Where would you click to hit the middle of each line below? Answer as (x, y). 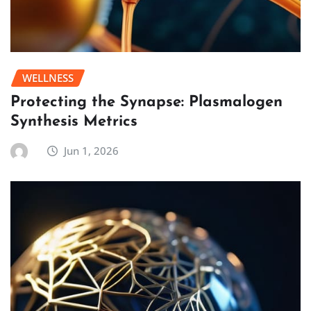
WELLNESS (48, 77)
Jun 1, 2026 (92, 151)
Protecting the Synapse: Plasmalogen (146, 103)
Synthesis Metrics (74, 122)
